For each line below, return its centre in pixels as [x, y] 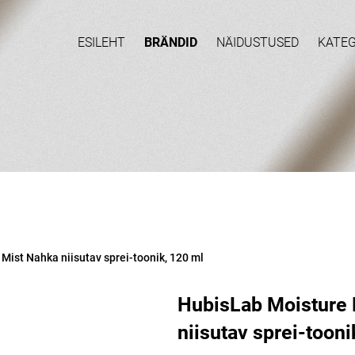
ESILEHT [101, 42]
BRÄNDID [171, 42]
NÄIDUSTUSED [258, 42]
